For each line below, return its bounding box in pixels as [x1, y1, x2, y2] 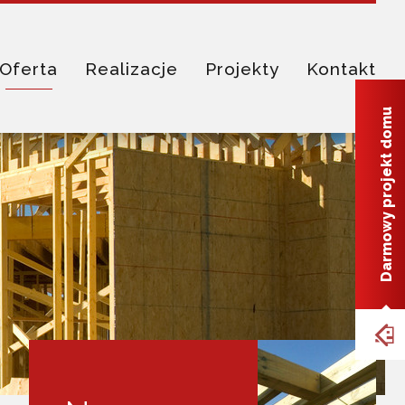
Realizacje [85, 59, 178, 79]
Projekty [205, 59, 279, 79]
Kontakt [306, 59, 376, 79]
